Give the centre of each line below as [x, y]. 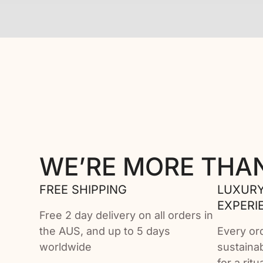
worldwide [66, 247]
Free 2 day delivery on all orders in [127, 215]
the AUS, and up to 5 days [105, 231]
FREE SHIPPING [83, 190]
